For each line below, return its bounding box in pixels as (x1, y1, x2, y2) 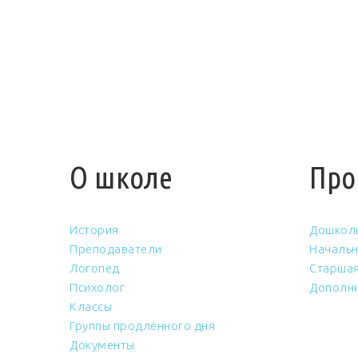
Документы (70, 338, 135, 352)
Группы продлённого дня (70, 319, 215, 332)
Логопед (70, 261, 120, 275)
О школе (70, 160, 173, 194)
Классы (70, 300, 112, 313)
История (70, 223, 119, 237)
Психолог (70, 280, 125, 294)
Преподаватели (70, 242, 162, 256)
